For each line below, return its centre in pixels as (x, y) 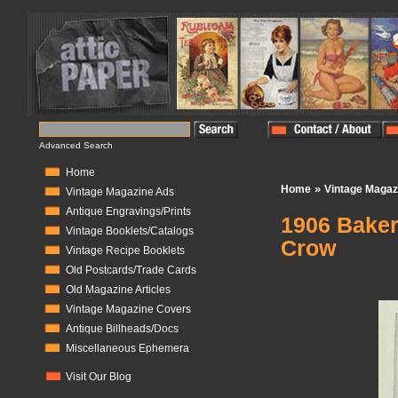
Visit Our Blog (99, 377)
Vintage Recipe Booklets (125, 251)
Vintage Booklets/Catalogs (130, 231)
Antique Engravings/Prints (128, 211)
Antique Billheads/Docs (122, 329)
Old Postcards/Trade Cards (131, 270)
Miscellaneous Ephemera (127, 348)
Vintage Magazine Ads (120, 192)
